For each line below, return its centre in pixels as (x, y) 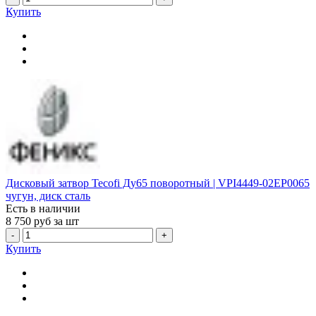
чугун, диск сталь (48, 195)
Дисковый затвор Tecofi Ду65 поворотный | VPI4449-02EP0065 (158, 183)
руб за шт (56, 221)
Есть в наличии (43, 208)
